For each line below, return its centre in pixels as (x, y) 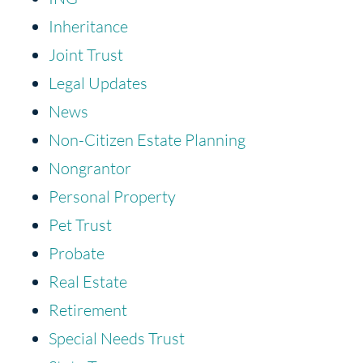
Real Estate (88, 281)
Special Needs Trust (117, 338)
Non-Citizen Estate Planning (147, 139)
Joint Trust (86, 54)
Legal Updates (98, 83)
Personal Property (112, 196)
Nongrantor (90, 168)
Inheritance (88, 26)
